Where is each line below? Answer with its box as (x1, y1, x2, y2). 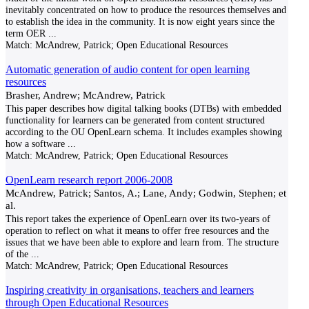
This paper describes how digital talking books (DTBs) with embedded (6, 103, 281, 114)
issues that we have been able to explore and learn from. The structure (6, 237, 279, 248)
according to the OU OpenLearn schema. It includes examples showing (6, 126, 282, 137)
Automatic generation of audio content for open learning (6, 63, 250, 75)
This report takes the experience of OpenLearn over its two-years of (6, 213, 270, 224)
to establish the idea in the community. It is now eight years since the (6, 16, 275, 27)
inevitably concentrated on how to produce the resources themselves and (6, 4, 286, 15)
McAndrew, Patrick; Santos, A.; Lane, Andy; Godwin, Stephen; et (6, 187, 286, 199)
